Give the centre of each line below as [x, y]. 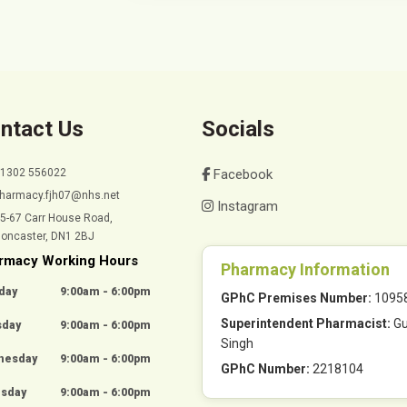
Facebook [242, 174]
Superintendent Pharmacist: [306, 323]
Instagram [246, 206]
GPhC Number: [266, 369]
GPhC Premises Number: [297, 298]
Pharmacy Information [306, 269]
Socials [238, 129]
